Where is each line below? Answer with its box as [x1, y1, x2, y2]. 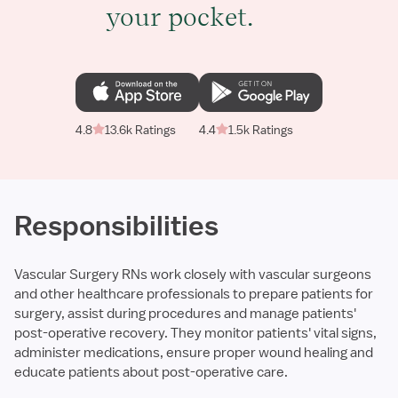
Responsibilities [14, 208, 219, 243]
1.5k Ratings [228, 122, 293, 138]
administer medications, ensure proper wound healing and [14, 344, 373, 362]
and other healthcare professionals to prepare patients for [14, 285, 373, 303]
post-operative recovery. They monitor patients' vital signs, [14, 324, 377, 342]
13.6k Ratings [105, 122, 176, 138]
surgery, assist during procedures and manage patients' [14, 305, 356, 322]
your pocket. [106, 2, 253, 32]
